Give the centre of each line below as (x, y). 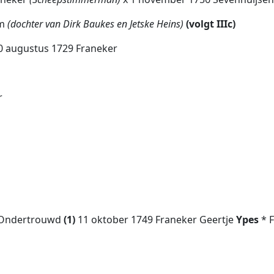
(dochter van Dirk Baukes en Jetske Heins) (94, 24)
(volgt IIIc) (209, 24)
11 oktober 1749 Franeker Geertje (157, 220)
